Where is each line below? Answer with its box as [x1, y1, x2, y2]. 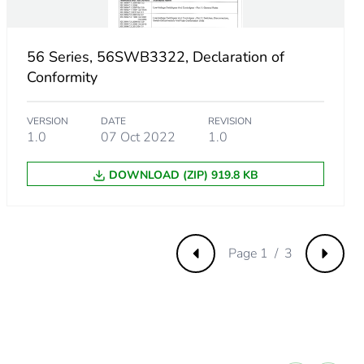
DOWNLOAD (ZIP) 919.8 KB [108, 167, 258, 184]
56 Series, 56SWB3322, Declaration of [26, 47, 284, 67]
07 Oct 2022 [100, 128, 175, 147]
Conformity [26, 67, 97, 88]
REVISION [207, 115, 252, 128]
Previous [194, 253, 246, 271]
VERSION [26, 115, 68, 128]
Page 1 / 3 [228, 245, 292, 263]
